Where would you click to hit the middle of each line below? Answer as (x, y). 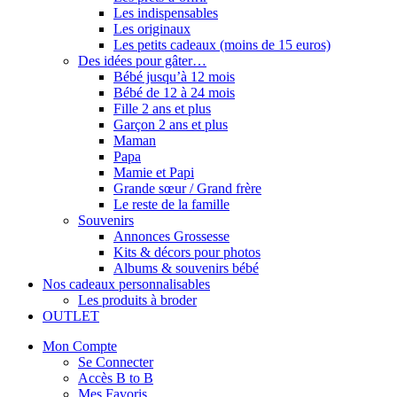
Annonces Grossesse (171, 236)
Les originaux (152, 28)
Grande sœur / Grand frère (187, 188)
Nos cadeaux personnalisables (126, 284)
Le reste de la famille (171, 204)
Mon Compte (80, 346)
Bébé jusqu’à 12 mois (174, 76)
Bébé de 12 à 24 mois (174, 92)
